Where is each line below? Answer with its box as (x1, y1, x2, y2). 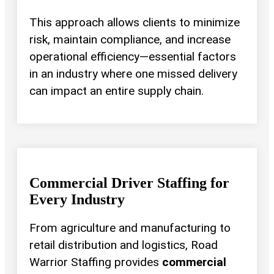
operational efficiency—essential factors (29, 49, 236, 64)
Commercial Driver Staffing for (29, 174, 229, 191)
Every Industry (29, 191, 125, 207)
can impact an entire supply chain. (29, 83, 204, 98)
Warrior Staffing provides (29, 255, 162, 270)
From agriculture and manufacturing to (29, 221, 231, 235)
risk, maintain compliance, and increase (29, 32, 231, 46)
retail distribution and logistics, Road (29, 238, 218, 253)
